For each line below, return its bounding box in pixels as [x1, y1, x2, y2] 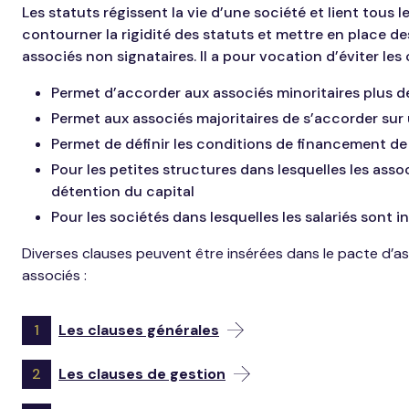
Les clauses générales [58, 320, 219, 340]
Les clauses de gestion [58, 363, 225, 383]
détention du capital [51, 181, 194, 201]
